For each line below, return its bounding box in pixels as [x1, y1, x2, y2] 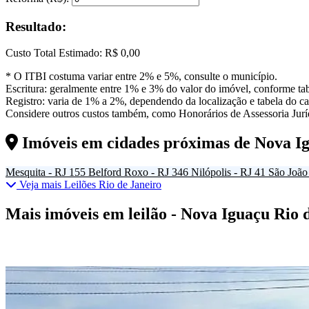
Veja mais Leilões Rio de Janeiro [17, 179, 161, 191]
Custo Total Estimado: [6, 47, 102, 59]
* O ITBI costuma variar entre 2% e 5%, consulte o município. [6, 70, 277, 83]
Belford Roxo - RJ [88, 166, 169, 179]
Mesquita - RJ [6, 166, 66, 179]
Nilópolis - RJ [191, 166, 252, 179]
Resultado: [6, 19, 66, 34]
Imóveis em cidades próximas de [18, 134, 255, 152]
